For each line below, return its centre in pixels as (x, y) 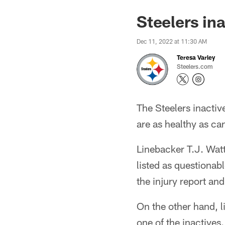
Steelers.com (195, 66)
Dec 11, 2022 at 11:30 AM (172, 41)
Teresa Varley (196, 57)
